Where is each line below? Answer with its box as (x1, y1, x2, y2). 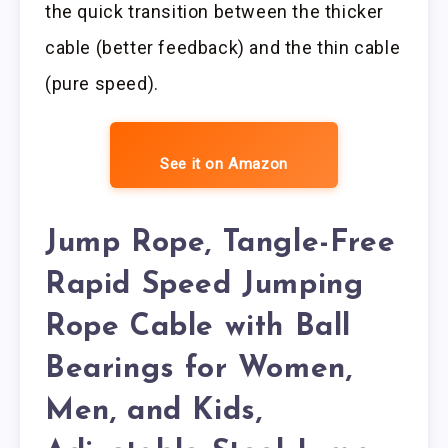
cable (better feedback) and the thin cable (45, 37, 401, 59)
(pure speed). (45, 73, 159, 95)
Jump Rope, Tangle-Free (45, 227, 396, 259)
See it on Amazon (160, 155, 288, 174)
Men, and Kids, (45, 395, 263, 427)
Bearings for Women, (45, 353, 353, 385)
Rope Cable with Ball (45, 311, 352, 343)
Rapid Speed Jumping (45, 269, 364, 301)
